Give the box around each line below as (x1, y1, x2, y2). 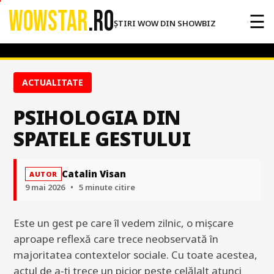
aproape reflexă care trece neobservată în (13, 232, 218, 246)
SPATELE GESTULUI (13, 125, 191, 152)
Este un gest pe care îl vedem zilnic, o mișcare (13, 216, 234, 230)
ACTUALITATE (22, 76, 83, 88)
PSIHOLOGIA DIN (13, 104, 181, 130)
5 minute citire (79, 182, 135, 193)
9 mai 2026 (25, 182, 65, 193)
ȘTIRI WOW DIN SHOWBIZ (114, 17, 216, 29)
